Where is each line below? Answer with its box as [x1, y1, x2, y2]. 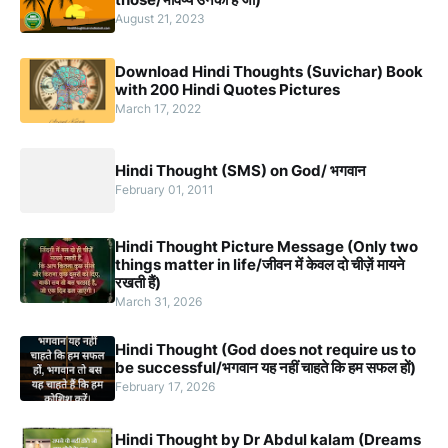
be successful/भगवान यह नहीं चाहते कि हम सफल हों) [115, 358, 416, 378]
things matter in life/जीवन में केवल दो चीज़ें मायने [115, 255, 405, 275]
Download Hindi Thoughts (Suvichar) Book [115, 62, 423, 82]
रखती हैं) [115, 273, 161, 293]
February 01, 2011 [115, 182, 214, 198]
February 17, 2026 [115, 379, 215, 395]
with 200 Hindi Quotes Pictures [115, 80, 340, 100]
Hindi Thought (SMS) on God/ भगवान [115, 161, 366, 181]
